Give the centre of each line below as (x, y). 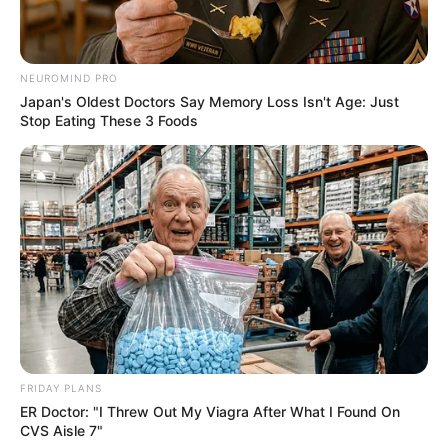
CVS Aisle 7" (61, 431)
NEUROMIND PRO (69, 77)
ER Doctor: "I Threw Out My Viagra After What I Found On (210, 412)
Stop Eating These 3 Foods (109, 120)
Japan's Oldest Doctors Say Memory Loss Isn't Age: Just (209, 101)
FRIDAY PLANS (61, 388)
